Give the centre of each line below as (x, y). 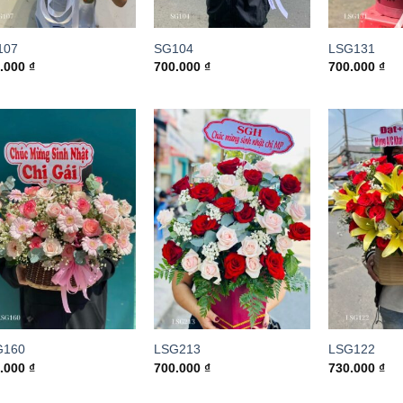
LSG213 (177, 349)
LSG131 (352, 48)
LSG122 (352, 349)
